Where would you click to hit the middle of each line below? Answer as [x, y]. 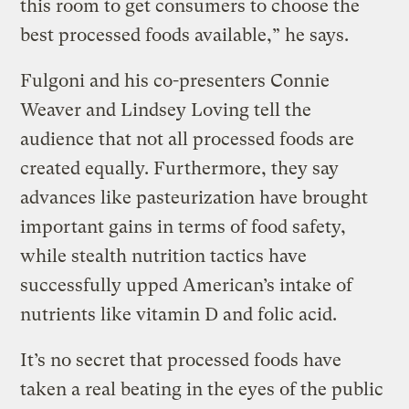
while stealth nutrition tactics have [164, 256]
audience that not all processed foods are [188, 139]
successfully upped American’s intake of [187, 285]
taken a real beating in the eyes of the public [202, 389]
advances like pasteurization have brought [194, 197]
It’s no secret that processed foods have [181, 360]
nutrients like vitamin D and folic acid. [179, 314]
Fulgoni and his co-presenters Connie [175, 80]
